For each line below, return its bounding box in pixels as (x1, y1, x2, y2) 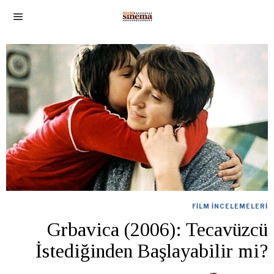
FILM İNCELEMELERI (192, 202, 268, 210)
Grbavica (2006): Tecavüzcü (47, 218, 268, 241)
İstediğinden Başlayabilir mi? (35, 240, 268, 262)
